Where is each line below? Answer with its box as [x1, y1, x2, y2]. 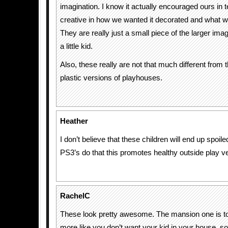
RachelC [60, 192, 90, 200]
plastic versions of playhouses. [60, 74, 162, 82]
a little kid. [60, 42, 93, 50]
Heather [60, 117, 88, 125]
